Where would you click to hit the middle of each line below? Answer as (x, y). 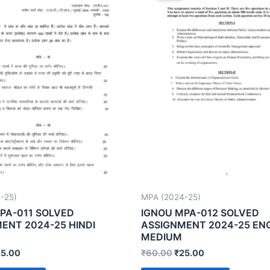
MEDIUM (162, 237)
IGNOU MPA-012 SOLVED (200, 212)
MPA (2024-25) (171, 197)
